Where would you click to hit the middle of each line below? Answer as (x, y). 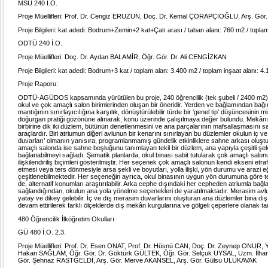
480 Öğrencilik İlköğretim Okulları (66, 219)
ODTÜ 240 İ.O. (40, 43)
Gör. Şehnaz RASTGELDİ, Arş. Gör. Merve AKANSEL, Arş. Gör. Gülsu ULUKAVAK (137, 261)
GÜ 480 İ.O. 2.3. (42, 232)
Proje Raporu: (38, 84)
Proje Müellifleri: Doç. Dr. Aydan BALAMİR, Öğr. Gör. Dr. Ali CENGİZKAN (122, 57)
